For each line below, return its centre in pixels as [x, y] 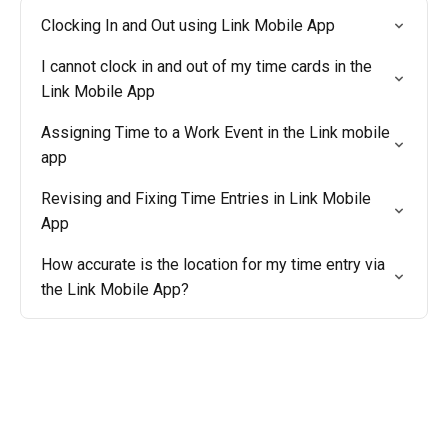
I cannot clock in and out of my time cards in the [206, 66]
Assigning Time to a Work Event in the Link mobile [215, 132]
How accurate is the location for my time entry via [213, 264]
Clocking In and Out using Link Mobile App [188, 25]
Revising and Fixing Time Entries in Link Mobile [206, 198]
